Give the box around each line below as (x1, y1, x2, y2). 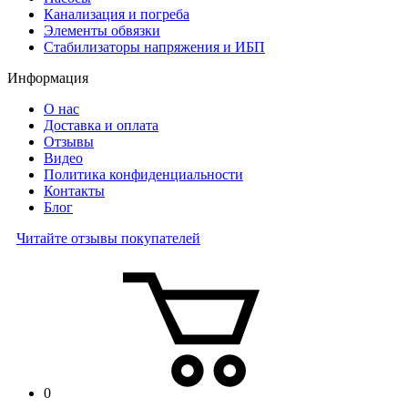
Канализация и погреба (44, 5, 189, 22)
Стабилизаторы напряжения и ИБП (44, 38, 265, 55)
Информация (7, 69, 88, 86)
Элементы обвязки (44, 22, 160, 38)
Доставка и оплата (44, 117, 158, 133)
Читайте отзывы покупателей (16, 229, 200, 246)
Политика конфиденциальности (44, 166, 243, 182)
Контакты (44, 182, 105, 199)
